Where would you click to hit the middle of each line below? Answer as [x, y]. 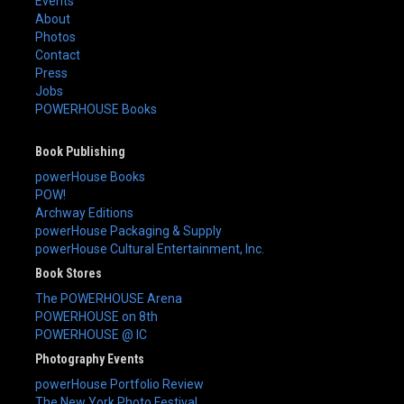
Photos [55, 37]
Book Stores [69, 273]
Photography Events [90, 358]
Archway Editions [84, 212]
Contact [58, 55]
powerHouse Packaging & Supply [129, 230]
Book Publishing [80, 151]
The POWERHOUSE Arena [109, 298]
